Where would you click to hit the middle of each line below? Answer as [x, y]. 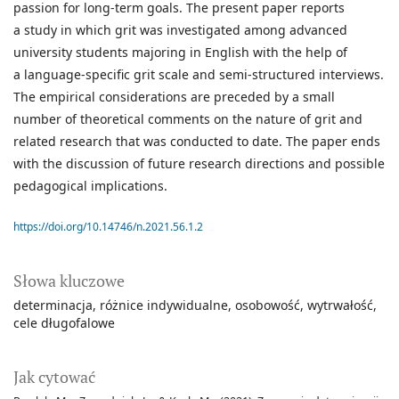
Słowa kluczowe [69, 281]
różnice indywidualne [164, 305]
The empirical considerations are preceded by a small [174, 97]
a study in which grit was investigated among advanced [180, 30]
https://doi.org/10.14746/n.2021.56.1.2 [108, 227]
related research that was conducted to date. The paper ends [197, 142]
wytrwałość [340, 305]
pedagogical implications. [90, 186]
